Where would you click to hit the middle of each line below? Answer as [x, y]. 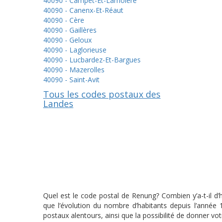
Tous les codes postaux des [102, 94]
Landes [58, 104]
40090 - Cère [64, 20]
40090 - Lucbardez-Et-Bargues [92, 60]
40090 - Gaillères [70, 30]
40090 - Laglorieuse [75, 50]
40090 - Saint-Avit [71, 80]
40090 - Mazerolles [74, 70]
